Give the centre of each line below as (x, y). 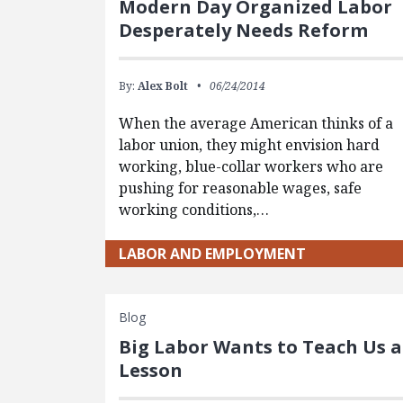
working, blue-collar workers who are (251, 166)
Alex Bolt (163, 85)
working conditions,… (194, 209)
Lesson (151, 370)
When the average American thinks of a (256, 123)
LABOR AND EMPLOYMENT (213, 253)
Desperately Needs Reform (244, 30)
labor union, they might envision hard (250, 144)
